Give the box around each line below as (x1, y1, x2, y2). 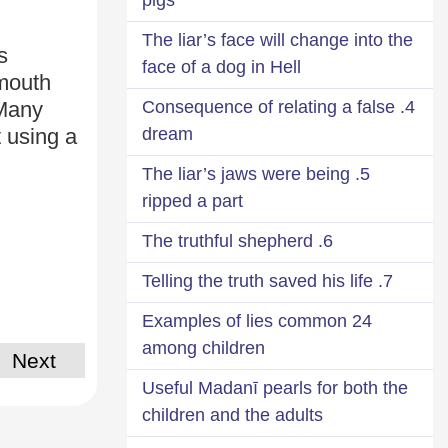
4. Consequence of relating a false (142, 96, 395, 117)
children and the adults (142, 404, 323, 425)
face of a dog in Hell (142, 56, 301, 77)
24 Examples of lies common (142, 310, 347, 331)
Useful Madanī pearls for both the (142, 377, 408, 398)
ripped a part (142, 190, 243, 211)
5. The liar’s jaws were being (142, 163, 350, 184)
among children (142, 337, 265, 358)
